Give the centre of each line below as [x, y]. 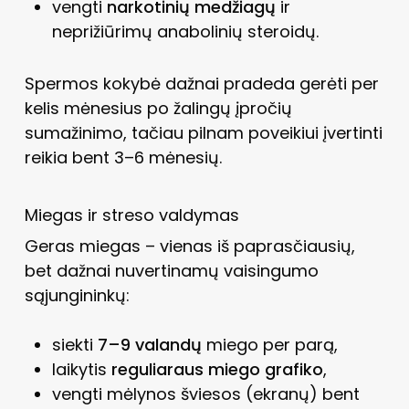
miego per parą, [269, 344]
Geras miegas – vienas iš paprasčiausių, [189, 246]
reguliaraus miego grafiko [217, 369]
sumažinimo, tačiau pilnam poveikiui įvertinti [203, 132]
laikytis [81, 369]
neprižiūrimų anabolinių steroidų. [185, 31]
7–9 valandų [149, 344]
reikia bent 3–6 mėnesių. [123, 157]
